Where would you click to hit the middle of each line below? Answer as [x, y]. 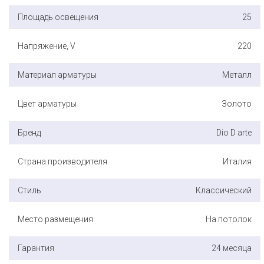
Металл [237, 75]
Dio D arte [234, 132]
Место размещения [55, 219]
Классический [224, 190]
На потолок [229, 219]
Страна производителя [62, 161]
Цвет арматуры [47, 103]
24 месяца [232, 248]
